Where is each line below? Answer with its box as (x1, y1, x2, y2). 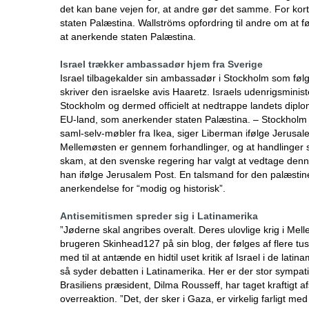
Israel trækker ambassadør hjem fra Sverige (60, 59, 263, 70)
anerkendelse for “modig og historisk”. (60, 183, 226, 194)
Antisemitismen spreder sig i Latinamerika (60, 210, 258, 221)
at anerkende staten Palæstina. (60, 31, 196, 42)
